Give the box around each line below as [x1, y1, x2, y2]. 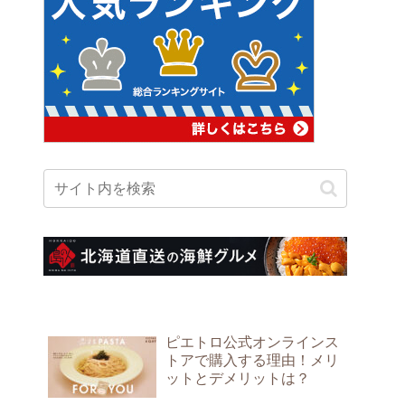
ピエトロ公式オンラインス [165, 334, 339, 350]
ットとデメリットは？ [165, 370, 310, 386]
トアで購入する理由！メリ [165, 352, 339, 368]
